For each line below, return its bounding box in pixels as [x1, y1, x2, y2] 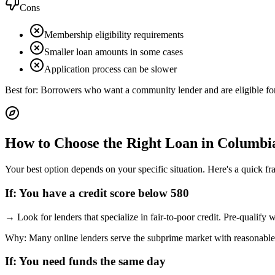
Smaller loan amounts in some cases [44, 47, 183, 58]
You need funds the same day [19, 255, 166, 268]
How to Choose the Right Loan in [5, 135, 217, 152]
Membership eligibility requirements [44, 29, 184, 41]
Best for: [5, 85, 41, 96]
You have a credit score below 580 [19, 186, 189, 199]
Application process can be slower [44, 64, 177, 75]
